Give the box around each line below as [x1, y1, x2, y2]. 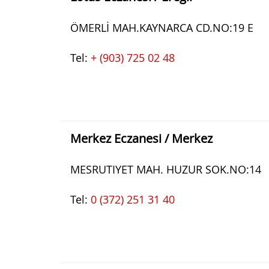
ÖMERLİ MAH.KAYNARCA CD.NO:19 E [70, 20, 253, 35]
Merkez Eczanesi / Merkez [70, 130, 213, 147]
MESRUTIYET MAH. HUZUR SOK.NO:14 [70, 162, 261, 177]
